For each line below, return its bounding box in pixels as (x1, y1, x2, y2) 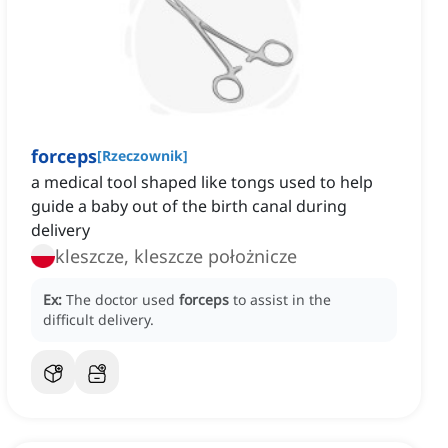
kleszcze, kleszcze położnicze (55, 244, 297, 269)
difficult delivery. (43, 310, 154, 330)
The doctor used (66, 290, 179, 310)
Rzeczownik (102, 146, 183, 166)
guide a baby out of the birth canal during (31, 195, 347, 218)
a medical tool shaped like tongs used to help (31, 171, 373, 194)
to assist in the (233, 290, 331, 310)
